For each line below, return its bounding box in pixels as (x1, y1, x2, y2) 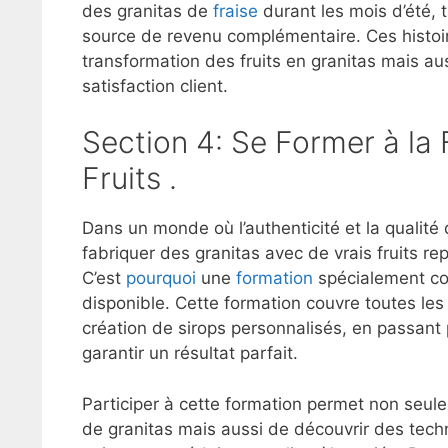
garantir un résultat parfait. (82, 343, 298, 364)
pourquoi (126, 268, 196, 289)
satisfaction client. (82, 75, 228, 96)
